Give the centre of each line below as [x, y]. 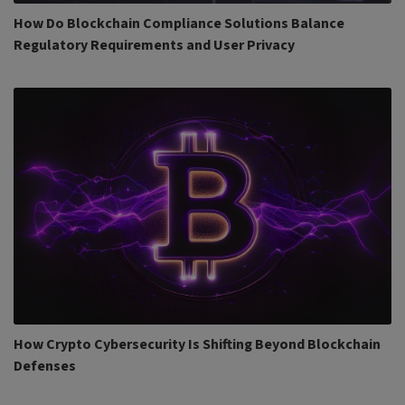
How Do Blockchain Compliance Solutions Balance [179, 24]
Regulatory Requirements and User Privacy [154, 46]
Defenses [45, 366]
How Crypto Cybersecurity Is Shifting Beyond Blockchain [197, 344]
